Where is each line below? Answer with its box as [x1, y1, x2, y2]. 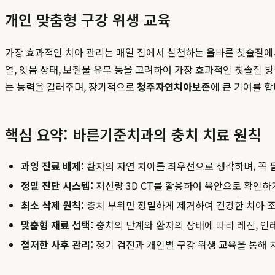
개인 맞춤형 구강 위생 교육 [5, 9, 171, 31]
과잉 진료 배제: [21, 158, 84, 174]
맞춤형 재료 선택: [21, 217, 93, 233]
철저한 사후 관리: [21, 237, 93, 252]
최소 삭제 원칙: [21, 198, 84, 213]
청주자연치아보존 [137, 79, 211, 95]
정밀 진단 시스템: [21, 178, 93, 193]
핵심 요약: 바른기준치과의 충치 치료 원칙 [5, 123, 261, 145]
